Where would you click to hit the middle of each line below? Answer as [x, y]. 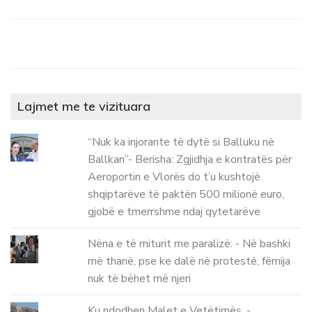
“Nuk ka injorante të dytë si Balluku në [181, 142]
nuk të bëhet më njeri [140, 278]
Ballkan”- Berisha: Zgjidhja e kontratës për [190, 159]
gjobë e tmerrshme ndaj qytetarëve [174, 211]
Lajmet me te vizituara [84, 106]
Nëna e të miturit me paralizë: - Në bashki [189, 243]
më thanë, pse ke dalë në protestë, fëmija [189, 261]
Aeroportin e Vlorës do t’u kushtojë [174, 177]
